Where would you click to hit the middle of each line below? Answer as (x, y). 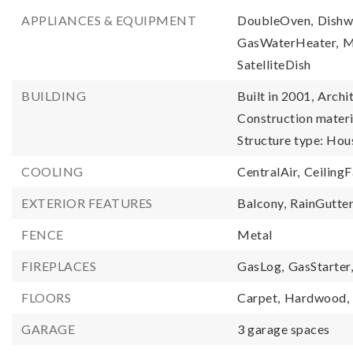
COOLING (52, 171)
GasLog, (261, 266)
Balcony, (262, 203)
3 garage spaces (284, 329)
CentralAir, (269, 171)
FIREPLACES (59, 266)
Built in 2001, (276, 96)
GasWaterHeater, (288, 42)
